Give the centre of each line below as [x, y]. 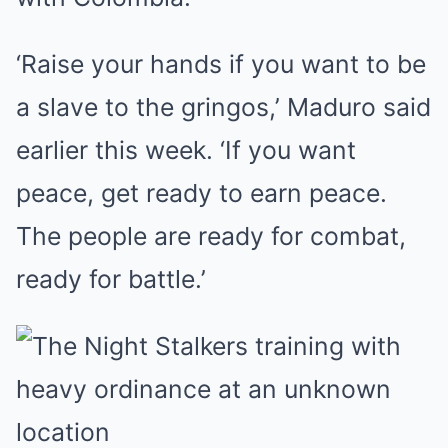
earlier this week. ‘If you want [186, 150]
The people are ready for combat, [211, 236]
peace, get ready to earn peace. [201, 193]
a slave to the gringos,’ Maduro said [223, 107]
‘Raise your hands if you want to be [221, 64]
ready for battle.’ [111, 279]
